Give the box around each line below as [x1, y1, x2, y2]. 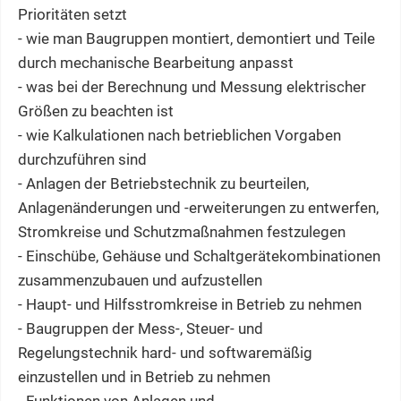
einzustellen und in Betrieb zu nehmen [18, 368, 270, 387]
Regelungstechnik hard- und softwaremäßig [18, 344, 312, 363]
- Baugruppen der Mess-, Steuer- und [18, 320, 263, 338]
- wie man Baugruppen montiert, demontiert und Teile [18, 30, 375, 48]
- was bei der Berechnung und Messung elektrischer [18, 78, 366, 97]
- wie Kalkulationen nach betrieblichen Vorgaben [18, 126, 341, 145]
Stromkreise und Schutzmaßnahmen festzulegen [18, 223, 346, 242]
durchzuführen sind [18, 150, 147, 169]
